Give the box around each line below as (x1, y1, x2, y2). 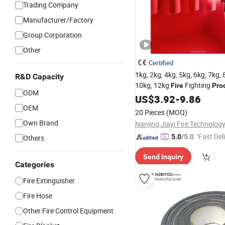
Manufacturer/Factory (23, 15, 93, 25)
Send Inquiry (143, 153, 183, 161)
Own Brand (23, 118, 58, 128)
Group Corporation (23, 30, 82, 40)
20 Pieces (135, 107, 165, 117)
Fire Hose (23, 191, 52, 200)
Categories (15, 160, 54, 169)
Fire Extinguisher (23, 176, 75, 185)
